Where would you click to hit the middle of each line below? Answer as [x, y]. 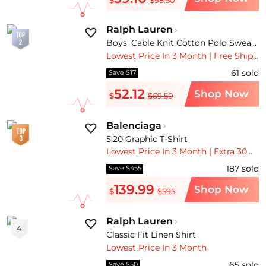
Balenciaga [134, 125]
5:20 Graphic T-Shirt [147, 139]
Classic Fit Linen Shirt [151, 234]
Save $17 [122, 73]
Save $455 [125, 169]
